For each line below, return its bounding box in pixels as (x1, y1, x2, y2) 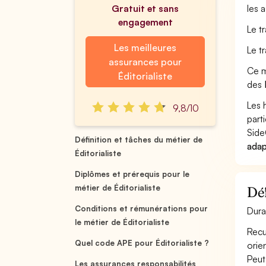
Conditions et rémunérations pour (75, 204, 208, 213)
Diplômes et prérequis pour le (75, 169, 190, 179)
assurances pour (108, 56, 182, 68)
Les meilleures (113, 42, 176, 53)
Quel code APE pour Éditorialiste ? (75, 238, 210, 248)
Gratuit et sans (111, 2, 179, 14)
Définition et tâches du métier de (75, 135, 203, 144)
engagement (118, 16, 173, 28)
